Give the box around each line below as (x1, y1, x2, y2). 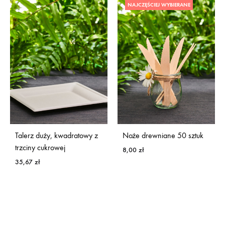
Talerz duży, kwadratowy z (15, 130, 98, 140)
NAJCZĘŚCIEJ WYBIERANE (128, 2, 190, 9)
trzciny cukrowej (15, 142, 65, 152)
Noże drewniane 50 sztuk (123, 130, 203, 140)
